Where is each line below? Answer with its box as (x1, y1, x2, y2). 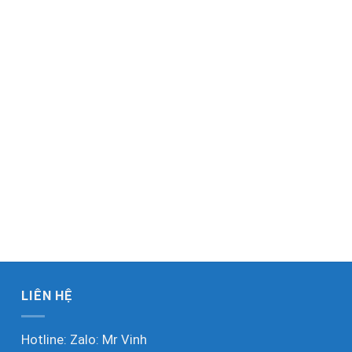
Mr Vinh (102, 332, 148, 348)
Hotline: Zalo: (21, 332, 103, 348)
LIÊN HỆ (21, 288, 74, 303)
